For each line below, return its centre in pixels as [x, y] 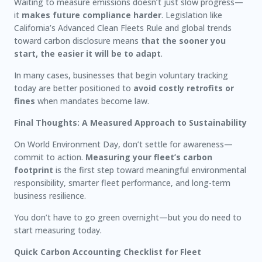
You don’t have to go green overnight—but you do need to [128, 217]
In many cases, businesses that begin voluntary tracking [121, 75]
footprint [34, 170]
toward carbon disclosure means [77, 41]
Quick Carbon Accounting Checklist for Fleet [108, 252]
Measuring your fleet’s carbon [149, 157]
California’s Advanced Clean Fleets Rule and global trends [123, 28]
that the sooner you [183, 41]
